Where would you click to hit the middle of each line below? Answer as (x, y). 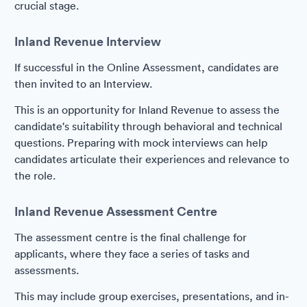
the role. (35, 175)
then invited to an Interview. (83, 84)
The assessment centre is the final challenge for (131, 237)
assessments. (47, 270)
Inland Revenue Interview (88, 41)
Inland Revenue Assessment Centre (116, 211)
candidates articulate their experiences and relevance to (152, 159)
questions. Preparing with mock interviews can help (141, 143)
